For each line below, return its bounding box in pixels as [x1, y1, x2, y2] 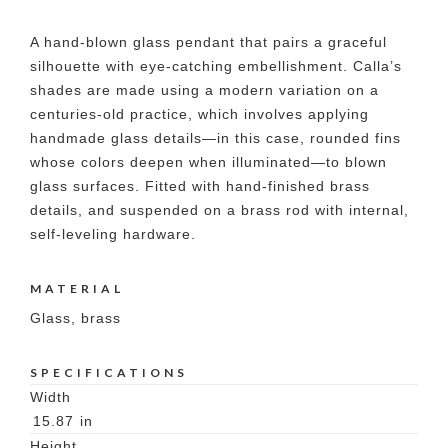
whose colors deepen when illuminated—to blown [30, 154, 387, 170]
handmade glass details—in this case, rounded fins [30, 130, 401, 146]
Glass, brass [30, 310, 121, 326]
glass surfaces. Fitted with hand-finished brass [30, 178, 370, 194]
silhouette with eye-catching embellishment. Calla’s [30, 58, 402, 74]
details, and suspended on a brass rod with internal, [30, 202, 409, 218]
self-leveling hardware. [30, 226, 196, 242]
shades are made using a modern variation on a [30, 82, 379, 98]
